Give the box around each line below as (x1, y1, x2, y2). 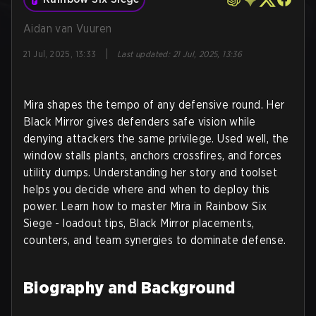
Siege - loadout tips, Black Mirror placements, (23, 217, 255, 230)
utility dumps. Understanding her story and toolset (23, 166, 277, 179)
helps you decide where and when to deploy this (23, 183, 270, 196)
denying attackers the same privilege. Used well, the (23, 132, 289, 145)
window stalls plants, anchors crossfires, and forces (23, 149, 282, 162)
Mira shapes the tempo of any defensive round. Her (23, 98, 285, 111)
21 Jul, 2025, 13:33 (23, 49, 97, 59)
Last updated (117, 49, 168, 59)
